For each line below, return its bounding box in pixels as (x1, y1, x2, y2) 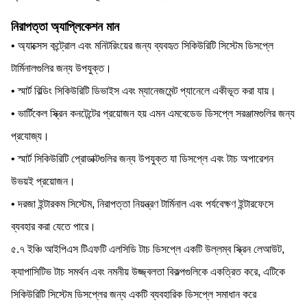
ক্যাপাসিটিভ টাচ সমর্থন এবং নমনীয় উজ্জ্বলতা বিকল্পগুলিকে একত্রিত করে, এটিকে (11, 266, 285, 278)
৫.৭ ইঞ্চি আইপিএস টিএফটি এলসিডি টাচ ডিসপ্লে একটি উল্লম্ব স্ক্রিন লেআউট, (11, 243, 284, 255)
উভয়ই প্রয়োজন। (11, 175, 75, 187)
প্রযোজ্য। (11, 130, 49, 142)
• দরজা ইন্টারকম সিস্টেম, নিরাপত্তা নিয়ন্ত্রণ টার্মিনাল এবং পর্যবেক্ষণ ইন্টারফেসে (11, 198, 273, 210)
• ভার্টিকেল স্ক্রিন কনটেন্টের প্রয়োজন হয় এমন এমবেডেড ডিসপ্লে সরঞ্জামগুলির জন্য (11, 108, 295, 119)
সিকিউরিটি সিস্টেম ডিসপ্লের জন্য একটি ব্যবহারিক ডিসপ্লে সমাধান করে (11, 288, 256, 300)
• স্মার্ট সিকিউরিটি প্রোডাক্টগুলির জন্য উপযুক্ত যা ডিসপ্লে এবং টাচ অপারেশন (11, 153, 273, 164)
